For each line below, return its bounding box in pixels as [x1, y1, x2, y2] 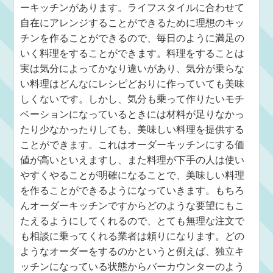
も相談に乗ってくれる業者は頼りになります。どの [20, 231, 245, 241]
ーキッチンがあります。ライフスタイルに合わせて [20, 2, 245, 13]
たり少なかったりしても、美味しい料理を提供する [20, 124, 245, 135]
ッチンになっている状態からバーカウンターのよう [20, 261, 245, 272]
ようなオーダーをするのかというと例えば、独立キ [20, 246, 245, 257]
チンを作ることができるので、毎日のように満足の [20, 33, 245, 43]
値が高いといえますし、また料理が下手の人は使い [20, 155, 245, 165]
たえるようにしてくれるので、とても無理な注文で [20, 216, 245, 226]
